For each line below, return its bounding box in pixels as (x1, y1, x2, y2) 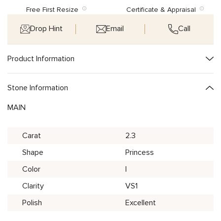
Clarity (22, 181, 44, 191)
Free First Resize (26, 5, 82, 14)
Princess (125, 147, 154, 157)
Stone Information (7, 82, 68, 93)
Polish (22, 197, 42, 208)
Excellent (125, 197, 156, 208)
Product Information (7, 53, 74, 64)
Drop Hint (30, 24, 63, 34)
